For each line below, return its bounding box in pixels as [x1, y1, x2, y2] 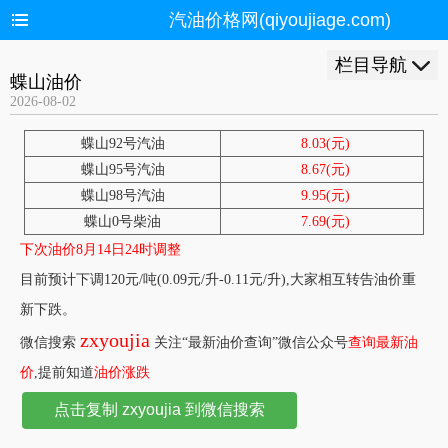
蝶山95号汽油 [80, 162, 165, 177]
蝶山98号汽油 [80, 188, 165, 203]
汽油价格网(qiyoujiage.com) [169, 10, 391, 30]
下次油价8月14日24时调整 [20, 242, 181, 257]
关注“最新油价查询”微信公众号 [150, 335, 348, 350]
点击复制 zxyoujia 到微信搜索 [54, 401, 265, 418]
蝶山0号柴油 [84, 214, 162, 229]
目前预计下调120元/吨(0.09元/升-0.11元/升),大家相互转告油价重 [20, 272, 416, 287]
